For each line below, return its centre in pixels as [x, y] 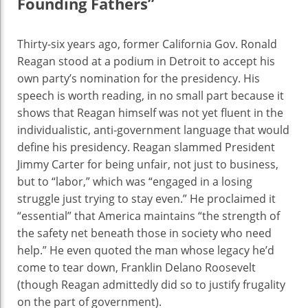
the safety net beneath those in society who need [144, 233]
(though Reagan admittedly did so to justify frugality [151, 285]
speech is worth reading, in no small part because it [151, 96]
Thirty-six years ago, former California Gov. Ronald [147, 44]
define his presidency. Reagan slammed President [146, 147]
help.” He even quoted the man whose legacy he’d [146, 251]
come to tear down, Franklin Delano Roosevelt [136, 268]
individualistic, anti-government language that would [153, 130]
